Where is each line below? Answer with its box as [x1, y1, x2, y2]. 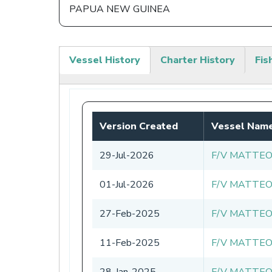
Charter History [160, 53, 235, 67]
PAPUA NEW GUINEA [69, 2, 170, 16]
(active [69, 67, 98, 81]
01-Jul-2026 [100, 177, 154, 191]
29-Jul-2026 [100, 148, 154, 162]
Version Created [100, 119, 178, 133]
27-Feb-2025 [100, 206, 160, 220]
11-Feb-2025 [100, 236, 160, 250]
